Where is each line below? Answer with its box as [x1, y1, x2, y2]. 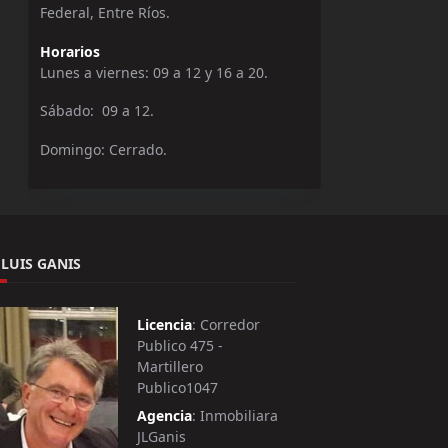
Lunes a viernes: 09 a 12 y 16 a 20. [40, 62, 269, 82]
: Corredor [192, 315, 261, 335]
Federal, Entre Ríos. [40, 3, 171, 23]
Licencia [137, 315, 193, 335]
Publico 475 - [137, 336, 224, 356]
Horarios [40, 41, 101, 61]
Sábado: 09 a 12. [40, 101, 155, 121]
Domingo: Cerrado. [40, 139, 168, 159]
